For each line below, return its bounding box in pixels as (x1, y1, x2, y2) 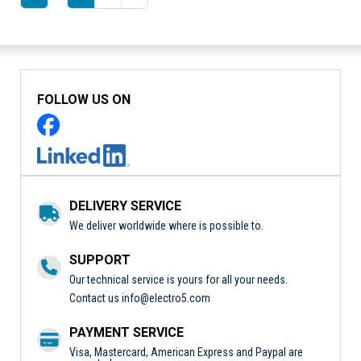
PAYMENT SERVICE (69, 324, 184, 340)
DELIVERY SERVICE (69, 197, 181, 214)
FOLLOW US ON (37, 91, 131, 107)
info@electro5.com (122, 291, 210, 305)
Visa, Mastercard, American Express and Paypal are (69, 345, 303, 359)
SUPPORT (69, 251, 131, 268)
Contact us (69, 291, 122, 305)
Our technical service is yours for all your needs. (69, 272, 288, 286)
